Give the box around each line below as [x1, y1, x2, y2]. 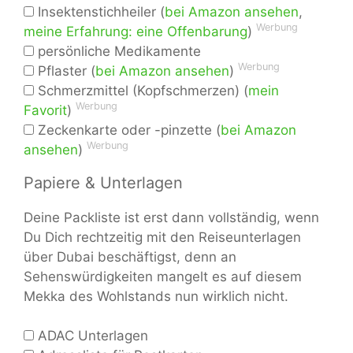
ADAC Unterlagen [34, 328, 148, 344]
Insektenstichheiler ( [34, 3, 165, 20]
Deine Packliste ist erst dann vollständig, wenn [24, 209, 319, 225]
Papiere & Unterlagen [24, 173, 183, 192]
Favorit [24, 102, 67, 118]
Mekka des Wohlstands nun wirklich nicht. [24, 288, 288, 304]
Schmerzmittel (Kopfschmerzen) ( [34, 82, 248, 98]
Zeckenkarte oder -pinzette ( [34, 121, 221, 138]
